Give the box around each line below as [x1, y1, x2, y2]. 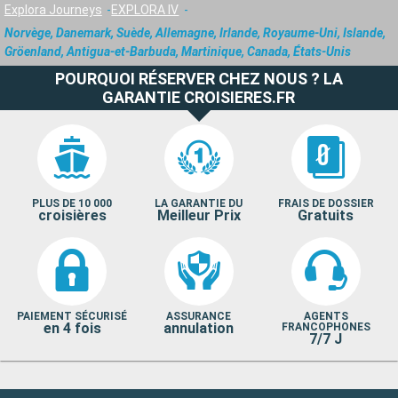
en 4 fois [43, 319, 101, 337]
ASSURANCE [166, 309, 232, 322]
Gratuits [298, 206, 354, 224]
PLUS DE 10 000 [32, 196, 113, 210]
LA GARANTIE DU [155, 196, 243, 210]
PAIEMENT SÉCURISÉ [17, 309, 128, 322]
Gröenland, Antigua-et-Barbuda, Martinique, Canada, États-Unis [4, 44, 351, 59]
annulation [163, 319, 235, 337]
